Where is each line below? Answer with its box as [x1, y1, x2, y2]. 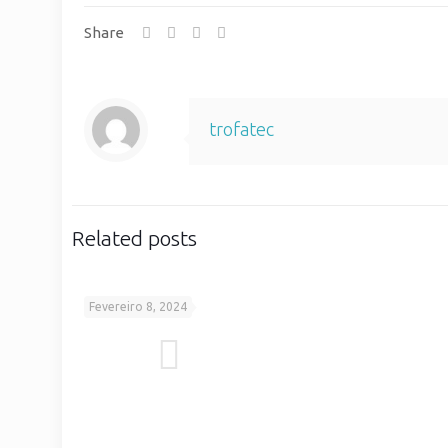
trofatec [209, 119, 274, 139]
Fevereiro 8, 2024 [89, 300, 187, 313]
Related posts [72, 226, 197, 250]
